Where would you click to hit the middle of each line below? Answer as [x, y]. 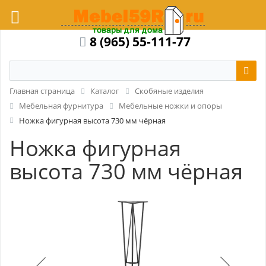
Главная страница [42, 91]
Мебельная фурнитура [61, 105]
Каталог [105, 91]
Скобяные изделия [169, 91]
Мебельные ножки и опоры [170, 105]
